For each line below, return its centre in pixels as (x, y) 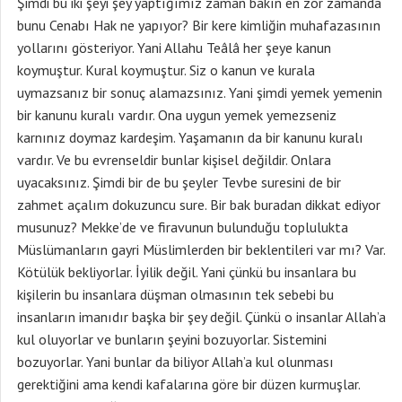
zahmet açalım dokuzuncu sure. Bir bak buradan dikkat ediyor (199, 205)
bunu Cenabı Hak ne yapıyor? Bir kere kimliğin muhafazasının (199, 25)
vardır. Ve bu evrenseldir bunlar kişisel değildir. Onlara (174, 160)
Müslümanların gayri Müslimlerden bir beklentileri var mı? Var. (201, 249)
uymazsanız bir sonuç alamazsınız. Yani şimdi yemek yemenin (200, 92)
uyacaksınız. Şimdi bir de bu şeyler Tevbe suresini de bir (179, 182)
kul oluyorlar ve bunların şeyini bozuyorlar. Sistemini (172, 339)
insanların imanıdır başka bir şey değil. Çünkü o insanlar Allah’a (201, 317)
